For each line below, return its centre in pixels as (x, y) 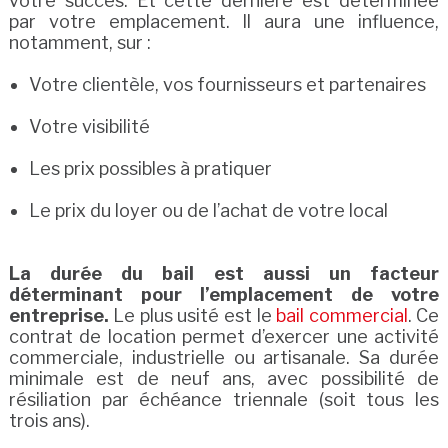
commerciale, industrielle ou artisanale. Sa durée (224, 357)
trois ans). (49, 420)
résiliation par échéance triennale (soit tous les (224, 399)
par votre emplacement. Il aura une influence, (224, 21)
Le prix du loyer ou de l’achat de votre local (208, 210)
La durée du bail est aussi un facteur (224, 273)
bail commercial (342, 315)
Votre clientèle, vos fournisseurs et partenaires (227, 84)
